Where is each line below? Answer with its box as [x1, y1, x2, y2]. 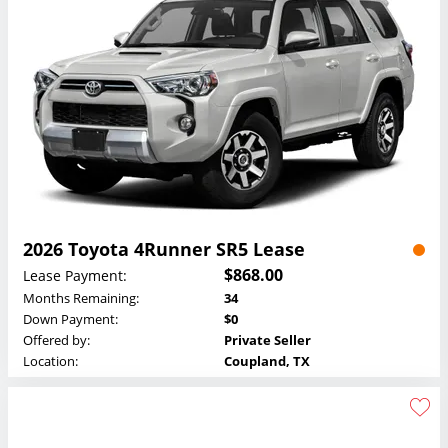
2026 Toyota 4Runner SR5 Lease [23, 237, 305, 262]
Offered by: [23, 331, 90, 350]
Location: [23, 352, 78, 371]
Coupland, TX [224, 352, 310, 371]
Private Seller [224, 331, 311, 350]
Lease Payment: [23, 265, 127, 285]
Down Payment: [23, 310, 118, 329]
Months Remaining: [23, 289, 139, 308]
